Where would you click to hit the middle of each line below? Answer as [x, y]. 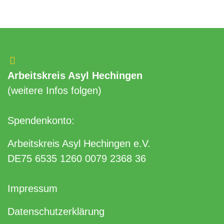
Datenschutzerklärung [56, 211]
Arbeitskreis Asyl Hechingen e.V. [79, 143]
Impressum [32, 188]
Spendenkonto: [41, 120]
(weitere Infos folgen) [54, 90]
